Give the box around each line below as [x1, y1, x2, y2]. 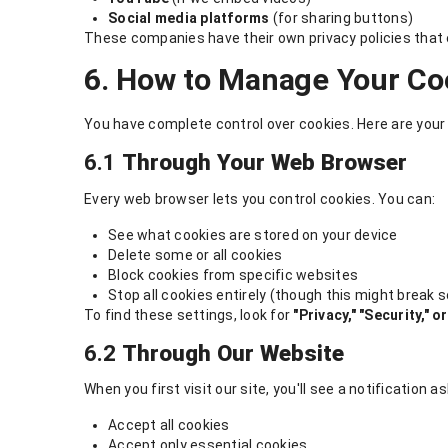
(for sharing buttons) [269, 9, 413, 26]
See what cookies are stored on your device [108, 226, 398, 243]
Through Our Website [122, 339, 344, 366]
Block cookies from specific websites [108, 266, 358, 283]
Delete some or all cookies [108, 246, 283, 263]
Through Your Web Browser [122, 149, 407, 176]
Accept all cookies [108, 417, 230, 434]
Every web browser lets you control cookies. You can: [84, 190, 435, 207]
